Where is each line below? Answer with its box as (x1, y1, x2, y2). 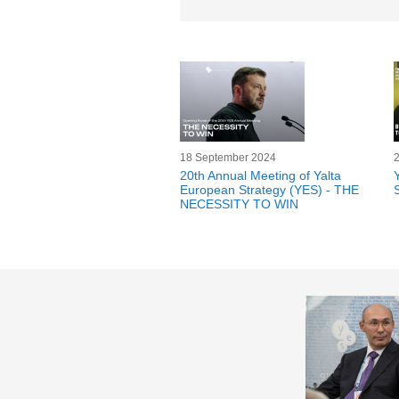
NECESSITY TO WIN (180, 197, 298, 211)
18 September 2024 (180, 151, 276, 164)
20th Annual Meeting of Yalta (180, 168, 341, 183)
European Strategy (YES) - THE (180, 183, 359, 197)
